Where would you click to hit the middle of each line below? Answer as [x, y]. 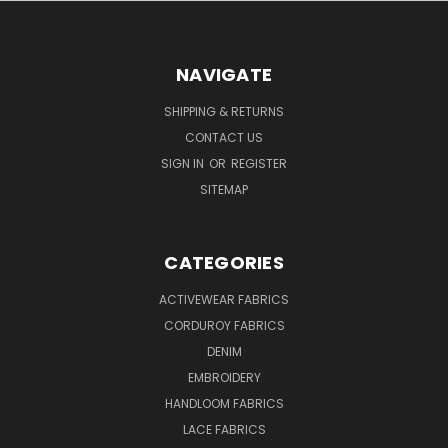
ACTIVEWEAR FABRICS [224, 300]
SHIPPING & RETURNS [224, 112]
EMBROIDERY [224, 378]
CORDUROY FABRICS [224, 326]
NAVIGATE [224, 75]
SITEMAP [224, 190]
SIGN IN [184, 164]
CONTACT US [224, 138]
